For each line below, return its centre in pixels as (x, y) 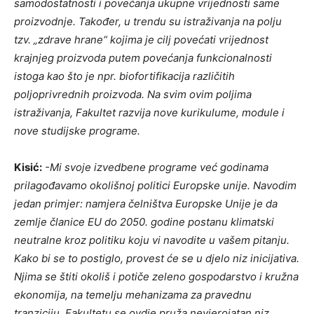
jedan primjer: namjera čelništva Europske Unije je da (146, 204)
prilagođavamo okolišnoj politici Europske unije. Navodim (155, 186)
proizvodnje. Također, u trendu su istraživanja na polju (148, 22)
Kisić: (28, 168)
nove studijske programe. (77, 131)
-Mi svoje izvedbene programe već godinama (155, 168)
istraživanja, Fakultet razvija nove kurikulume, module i (149, 113)
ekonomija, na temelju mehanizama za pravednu (133, 295)
